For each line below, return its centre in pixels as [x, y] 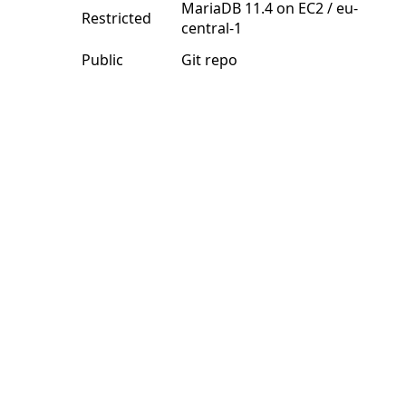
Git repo [209, 60]
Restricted [116, 18]
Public [102, 60]
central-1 [212, 28]
